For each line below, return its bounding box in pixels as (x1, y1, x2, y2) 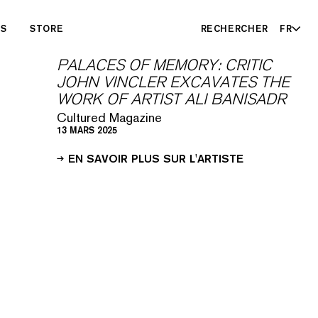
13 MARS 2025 (57, 124, 117, 136)
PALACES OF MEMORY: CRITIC (57, 55, 272, 75)
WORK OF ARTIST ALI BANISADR (57, 89, 286, 109)
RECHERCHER (200, 23, 269, 34)
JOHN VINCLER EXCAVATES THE (57, 72, 290, 92)
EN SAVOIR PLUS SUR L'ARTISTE (68, 151, 243, 165)
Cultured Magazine (57, 109, 162, 126)
